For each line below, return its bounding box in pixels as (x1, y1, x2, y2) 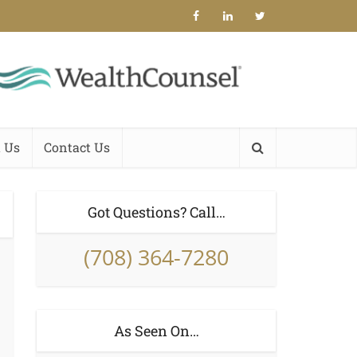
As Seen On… (113, 321, 199, 340)
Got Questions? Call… (87, 202, 226, 222)
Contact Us (44, 139, 110, 155)
